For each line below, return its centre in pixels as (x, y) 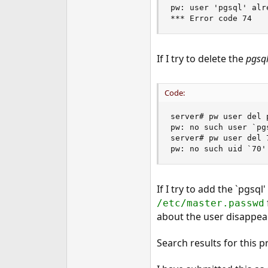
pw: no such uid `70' (218, 149)
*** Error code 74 (211, 18)
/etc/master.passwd (210, 203)
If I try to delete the (201, 59)
